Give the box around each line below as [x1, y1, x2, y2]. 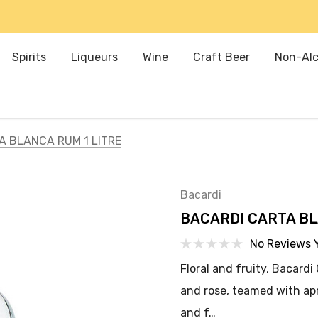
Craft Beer [193, 50, 250, 64]
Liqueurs [71, 50, 118, 64]
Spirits [12, 50, 46, 64]
